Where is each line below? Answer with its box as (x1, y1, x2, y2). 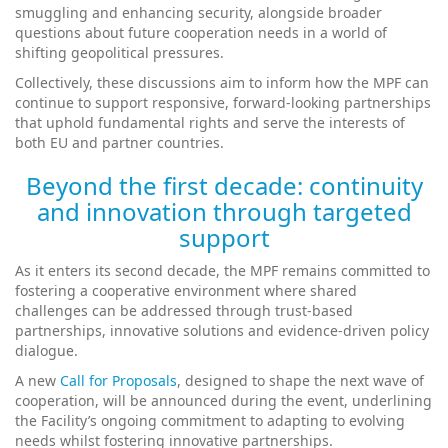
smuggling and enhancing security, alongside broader (15, 2, 382, 22)
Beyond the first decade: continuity (25, 168, 423, 202)
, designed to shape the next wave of (177, 370, 424, 390)
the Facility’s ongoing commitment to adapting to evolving (15, 410, 405, 430)
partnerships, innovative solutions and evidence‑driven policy (15, 320, 429, 340)
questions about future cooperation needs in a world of (15, 22, 387, 42)
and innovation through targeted (36, 194, 412, 228)
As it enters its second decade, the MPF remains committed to (15, 260, 430, 280)
